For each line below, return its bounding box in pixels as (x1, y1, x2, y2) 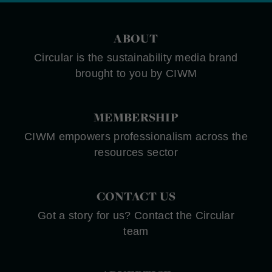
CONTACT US (96, 188, 176, 204)
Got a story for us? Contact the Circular (38, 209, 234, 222)
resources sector (94, 146, 178, 158)
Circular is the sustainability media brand (34, 51, 238, 64)
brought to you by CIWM (75, 67, 197, 80)
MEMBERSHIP (93, 109, 178, 125)
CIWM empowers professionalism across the (24, 130, 248, 143)
